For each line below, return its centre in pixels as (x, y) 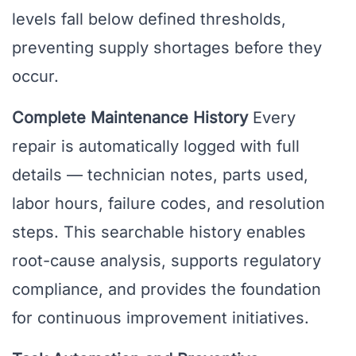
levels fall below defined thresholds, (149, 19)
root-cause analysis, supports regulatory (166, 261)
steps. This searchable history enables (159, 232)
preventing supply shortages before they (167, 48)
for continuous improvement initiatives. (161, 318)
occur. (35, 77)
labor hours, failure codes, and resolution (168, 204)
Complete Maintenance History (130, 118)
